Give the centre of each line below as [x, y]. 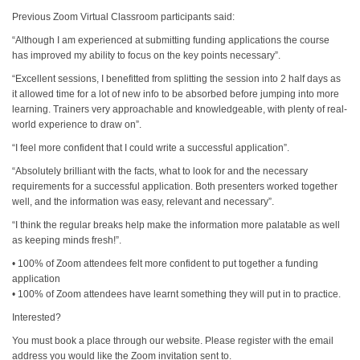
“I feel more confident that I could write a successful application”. [151, 148]
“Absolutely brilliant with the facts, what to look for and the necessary [160, 171]
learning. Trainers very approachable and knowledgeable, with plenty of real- [180, 109]
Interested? [37, 317]
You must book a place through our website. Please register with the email [173, 341]
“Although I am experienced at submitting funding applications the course [171, 40]
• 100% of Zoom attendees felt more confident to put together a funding [166, 264]
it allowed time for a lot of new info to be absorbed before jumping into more [176, 94]
